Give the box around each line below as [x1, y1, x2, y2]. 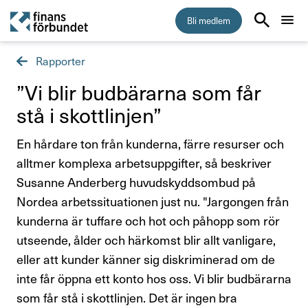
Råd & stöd [210, 137, 274, 154]
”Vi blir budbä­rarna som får [16, 78, 261, 106]
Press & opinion [182, 214, 274, 231]
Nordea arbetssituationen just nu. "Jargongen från [16, 192, 289, 210]
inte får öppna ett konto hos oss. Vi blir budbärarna [16, 269, 291, 287]
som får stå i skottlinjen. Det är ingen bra [16, 289, 237, 306]
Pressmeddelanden [179, 283, 275, 297]
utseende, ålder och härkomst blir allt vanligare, [16, 231, 276, 248]
